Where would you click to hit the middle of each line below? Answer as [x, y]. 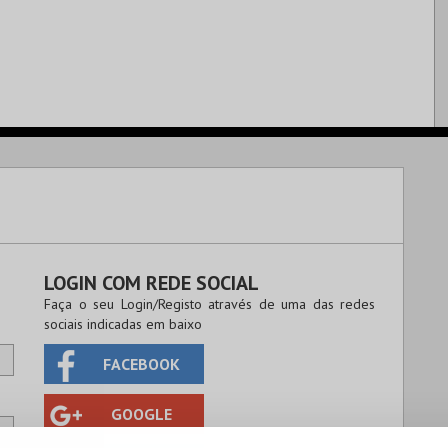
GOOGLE [141, 414]
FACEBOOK [141, 364]
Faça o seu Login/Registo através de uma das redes [209, 304]
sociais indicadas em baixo [123, 324]
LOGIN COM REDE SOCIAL [151, 283]
